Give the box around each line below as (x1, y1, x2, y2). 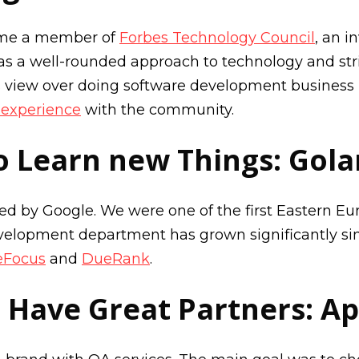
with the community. (81, 101, 234, 119)
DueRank (82, 250, 150, 268)
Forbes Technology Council (119, 29, 315, 46)
